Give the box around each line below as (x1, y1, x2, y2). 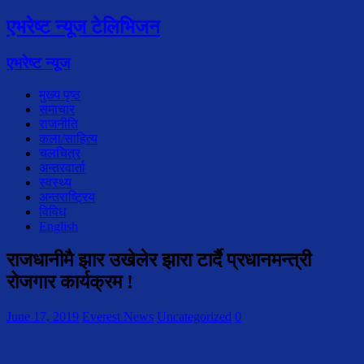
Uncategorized (157, 310, 232, 324)
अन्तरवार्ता (39, 160, 85, 175)
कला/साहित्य (39, 131, 97, 145)
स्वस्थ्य (39, 175, 71, 189)
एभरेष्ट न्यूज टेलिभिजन (6, 15, 160, 37)
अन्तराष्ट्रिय (39, 189, 95, 204)
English (39, 219, 78, 233)
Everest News (82, 310, 154, 324)
